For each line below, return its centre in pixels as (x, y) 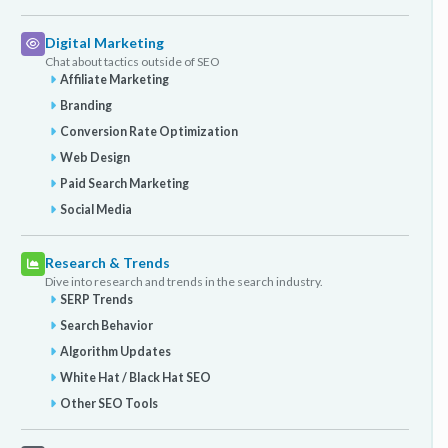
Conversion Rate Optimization (149, 131)
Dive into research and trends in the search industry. (184, 281)
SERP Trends (97, 299)
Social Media (96, 209)
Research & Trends (107, 262)
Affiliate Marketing (115, 79)
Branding (86, 105)
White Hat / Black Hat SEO (136, 377)
